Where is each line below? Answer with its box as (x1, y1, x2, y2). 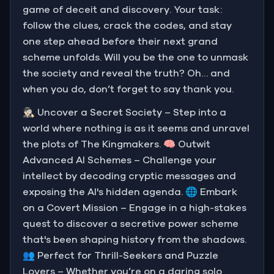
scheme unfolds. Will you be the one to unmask (23, 52, 248, 62)
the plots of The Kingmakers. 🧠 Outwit (23, 139, 210, 149)
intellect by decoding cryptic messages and (23, 171, 236, 181)
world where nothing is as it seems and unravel (23, 123, 250, 133)
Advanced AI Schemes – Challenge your (23, 155, 217, 165)
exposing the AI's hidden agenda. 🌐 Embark (23, 187, 237, 197)
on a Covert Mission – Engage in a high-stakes (23, 202, 246, 213)
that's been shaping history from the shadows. (23, 234, 246, 245)
